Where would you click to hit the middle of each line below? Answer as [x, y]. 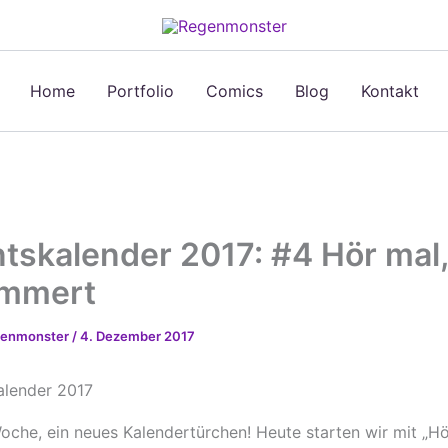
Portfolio [140, 91]
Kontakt [389, 91]
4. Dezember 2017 [137, 336]
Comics [234, 91]
